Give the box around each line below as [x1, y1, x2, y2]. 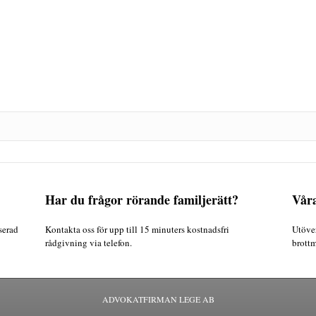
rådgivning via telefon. [45, 236, 132, 249]
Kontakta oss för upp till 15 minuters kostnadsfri [45, 223, 229, 236]
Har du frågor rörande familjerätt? [45, 190, 238, 209]
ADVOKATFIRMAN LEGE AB [102, 293, 214, 305]
